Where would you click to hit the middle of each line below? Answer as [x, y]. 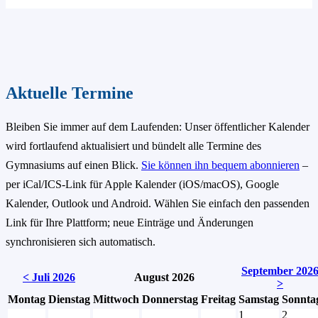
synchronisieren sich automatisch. [81, 241]
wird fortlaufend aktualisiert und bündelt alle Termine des [133, 146]
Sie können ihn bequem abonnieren [220, 165]
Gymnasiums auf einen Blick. [73, 165]
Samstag [259, 299]
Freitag [218, 299]
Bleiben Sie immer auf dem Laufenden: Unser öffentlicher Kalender [158, 126]
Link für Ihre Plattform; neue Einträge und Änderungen [130, 222]
